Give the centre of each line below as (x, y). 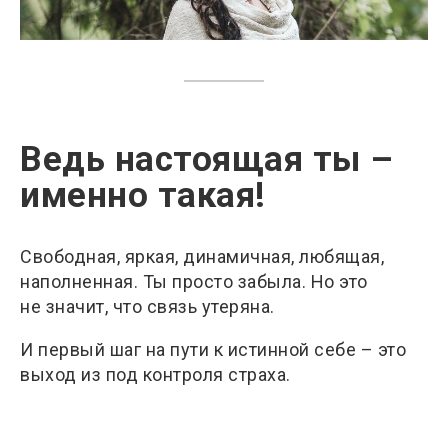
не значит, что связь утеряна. (147, 307)
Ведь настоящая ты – (207, 160)
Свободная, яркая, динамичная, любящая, (202, 257)
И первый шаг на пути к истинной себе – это (213, 350)
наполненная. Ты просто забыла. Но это (194, 282)
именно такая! (143, 196)
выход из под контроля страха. (155, 375)
